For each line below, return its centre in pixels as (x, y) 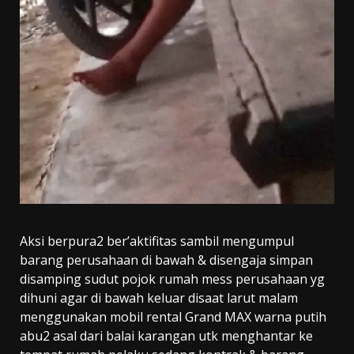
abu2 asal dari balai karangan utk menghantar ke (166, 335)
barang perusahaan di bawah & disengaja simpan (166, 260)
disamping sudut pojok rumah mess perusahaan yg (172, 279)
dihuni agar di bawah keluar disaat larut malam (159, 298)
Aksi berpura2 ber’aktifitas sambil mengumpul (157, 241)
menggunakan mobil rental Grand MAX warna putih (173, 316)
